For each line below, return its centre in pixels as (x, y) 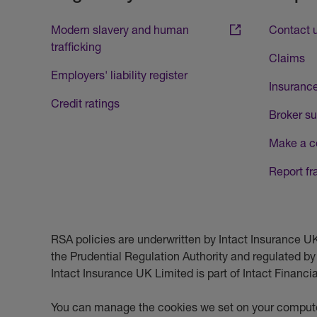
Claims (287, 58)
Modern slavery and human (120, 30)
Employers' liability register (119, 75)
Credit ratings (85, 103)
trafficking (76, 47)
